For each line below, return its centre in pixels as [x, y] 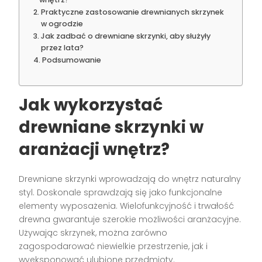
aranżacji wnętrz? [94, 149]
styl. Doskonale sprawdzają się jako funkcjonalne [121, 192]
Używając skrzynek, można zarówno [93, 232]
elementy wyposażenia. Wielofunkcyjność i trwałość [127, 206]
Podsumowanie [71, 60]
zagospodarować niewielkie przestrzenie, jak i [113, 246]
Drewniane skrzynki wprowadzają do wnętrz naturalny [130, 179]
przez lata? [62, 47]
